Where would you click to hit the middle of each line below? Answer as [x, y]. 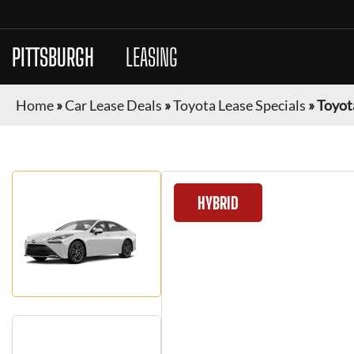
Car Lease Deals [113, 105]
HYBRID [218, 203]
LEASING [151, 57]
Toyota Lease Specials [239, 105]
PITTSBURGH [53, 57]
